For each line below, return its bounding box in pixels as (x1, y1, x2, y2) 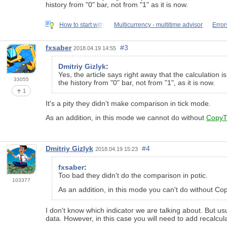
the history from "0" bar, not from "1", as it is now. (58, 78, 215, 87)
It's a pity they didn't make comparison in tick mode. (46, 99, 211, 107)
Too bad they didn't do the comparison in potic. (58, 171, 208, 179)
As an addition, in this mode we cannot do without (46, 113, 206, 122)
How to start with (59, 21, 104, 28)
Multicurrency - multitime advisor (114, 21, 203, 28)
